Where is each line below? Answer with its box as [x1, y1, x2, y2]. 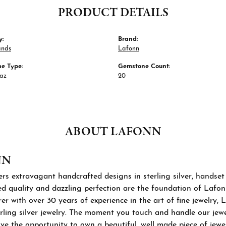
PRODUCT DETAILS [58, 4, 168, 21]
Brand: [118, 35, 138, 42]
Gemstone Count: [118, 63, 170, 70]
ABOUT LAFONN [65, 123, 161, 140]
